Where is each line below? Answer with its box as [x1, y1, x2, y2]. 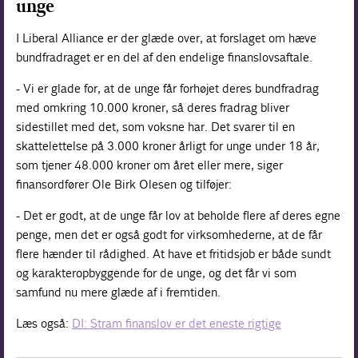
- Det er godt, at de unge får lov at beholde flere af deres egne [16, 207, 341, 223]
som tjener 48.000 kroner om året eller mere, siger [16, 157, 284, 173]
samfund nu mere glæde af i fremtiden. [16, 284, 221, 300]
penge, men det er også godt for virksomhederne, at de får [16, 226, 323, 242]
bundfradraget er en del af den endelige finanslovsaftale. [16, 49, 314, 65]
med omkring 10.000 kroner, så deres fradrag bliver [16, 99, 290, 115]
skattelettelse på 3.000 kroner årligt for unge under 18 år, [16, 137, 320, 153]
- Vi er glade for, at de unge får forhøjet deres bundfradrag [16, 80, 320, 96]
